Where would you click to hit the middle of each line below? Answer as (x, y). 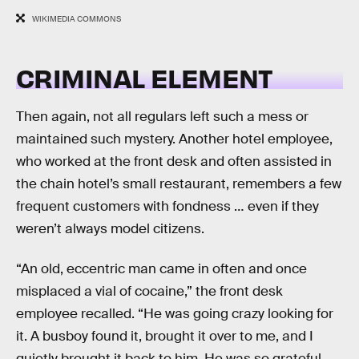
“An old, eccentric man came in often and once (161, 269)
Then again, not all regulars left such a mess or (162, 117)
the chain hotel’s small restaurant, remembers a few (179, 184)
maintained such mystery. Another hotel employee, (174, 139)
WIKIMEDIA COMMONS (76, 19)
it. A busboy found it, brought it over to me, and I (165, 337)
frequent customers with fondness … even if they (167, 207)
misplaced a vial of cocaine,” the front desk (149, 292)
